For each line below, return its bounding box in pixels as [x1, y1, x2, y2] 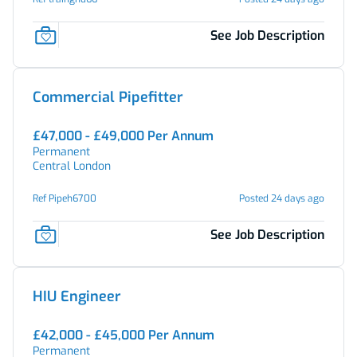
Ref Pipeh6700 [33, 192, 96, 205]
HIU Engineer [33, 287, 121, 306]
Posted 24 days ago [239, 192, 324, 205]
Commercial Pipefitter [33, 88, 183, 107]
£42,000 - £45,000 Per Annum [33, 327, 214, 343]
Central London [33, 159, 111, 174]
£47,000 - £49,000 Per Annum [33, 127, 214, 144]
